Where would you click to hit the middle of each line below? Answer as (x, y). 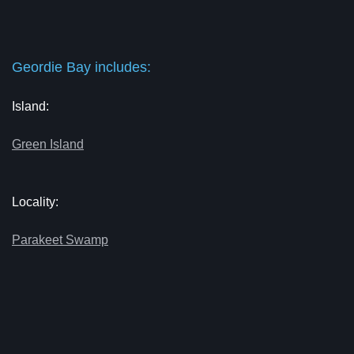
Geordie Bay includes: (81, 67)
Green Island (48, 144)
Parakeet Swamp (60, 240)
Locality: (35, 202)
